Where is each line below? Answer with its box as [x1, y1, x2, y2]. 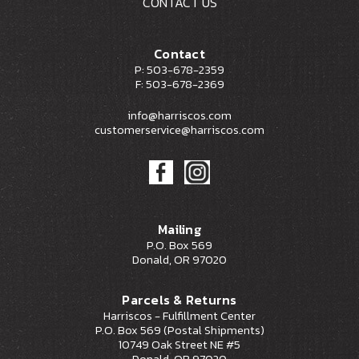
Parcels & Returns [122, 289, 237, 309]
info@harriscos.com [127, 106, 232, 124]
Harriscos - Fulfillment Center [103, 306, 256, 325]
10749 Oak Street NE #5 [119, 335, 240, 353]
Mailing [158, 219, 201, 239]
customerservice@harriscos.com [95, 120, 264, 139]
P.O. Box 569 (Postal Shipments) [95, 321, 264, 339]
